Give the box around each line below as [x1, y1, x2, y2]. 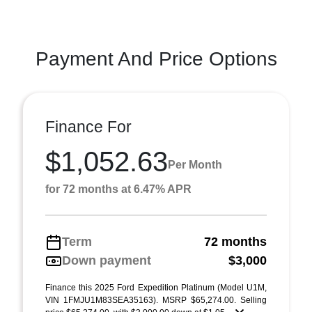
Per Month [168, 158, 222, 171]
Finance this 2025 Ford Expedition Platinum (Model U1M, [45, 283, 267, 293]
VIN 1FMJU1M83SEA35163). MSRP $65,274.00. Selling [45, 295, 267, 306]
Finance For [45, 118, 132, 136]
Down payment [62, 253, 151, 268]
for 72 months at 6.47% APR [45, 183, 192, 196]
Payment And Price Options [35, 48, 277, 70]
